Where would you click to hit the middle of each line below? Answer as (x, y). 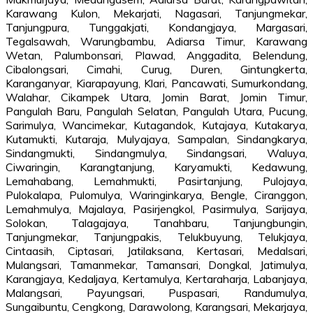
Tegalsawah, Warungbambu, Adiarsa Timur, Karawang (156, 41)
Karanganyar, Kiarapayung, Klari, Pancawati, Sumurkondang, (156, 83)
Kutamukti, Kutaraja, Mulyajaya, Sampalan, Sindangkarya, (156, 139)
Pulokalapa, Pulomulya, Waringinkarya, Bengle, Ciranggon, (156, 195)
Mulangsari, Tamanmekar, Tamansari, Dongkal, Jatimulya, (156, 264)
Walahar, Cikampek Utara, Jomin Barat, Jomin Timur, (156, 97)
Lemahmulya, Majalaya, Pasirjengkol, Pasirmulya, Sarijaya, (156, 209)
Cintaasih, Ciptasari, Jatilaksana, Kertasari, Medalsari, (156, 250)
